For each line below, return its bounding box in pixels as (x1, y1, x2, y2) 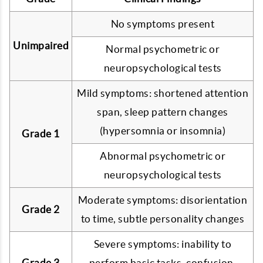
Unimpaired (13, 40, 69, 51)
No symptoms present (110, 18, 215, 29)
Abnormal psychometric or (100, 150, 225, 161)
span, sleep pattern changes (97, 106, 228, 117)
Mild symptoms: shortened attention (77, 87, 248, 99)
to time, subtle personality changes (80, 213, 245, 224)
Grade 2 (22, 204, 60, 215)
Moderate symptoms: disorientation (77, 194, 248, 205)
